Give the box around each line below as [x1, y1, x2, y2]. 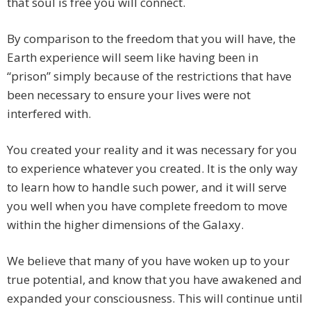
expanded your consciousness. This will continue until [7, 290, 303, 307]
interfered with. [7, 106, 91, 122]
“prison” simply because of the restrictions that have [7, 68, 292, 85]
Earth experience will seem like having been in [7, 49, 258, 66]
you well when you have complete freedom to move [7, 198, 287, 215]
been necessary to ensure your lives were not [7, 87, 251, 103]
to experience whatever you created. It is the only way [7, 160, 298, 177]
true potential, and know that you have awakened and [7, 271, 302, 288]
